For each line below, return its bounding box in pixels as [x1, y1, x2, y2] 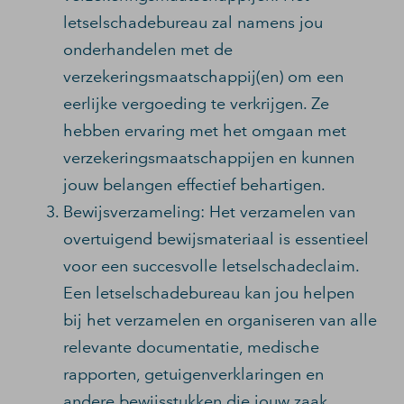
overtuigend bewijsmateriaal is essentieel [63, 229, 369, 249]
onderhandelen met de [63, 40, 233, 60]
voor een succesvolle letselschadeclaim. [63, 256, 359, 276]
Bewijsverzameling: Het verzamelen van [63, 202, 355, 222]
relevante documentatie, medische [63, 337, 319, 357]
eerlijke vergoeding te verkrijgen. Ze [63, 94, 329, 114]
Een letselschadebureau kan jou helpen [63, 283, 354, 303]
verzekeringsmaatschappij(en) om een [63, 67, 344, 87]
